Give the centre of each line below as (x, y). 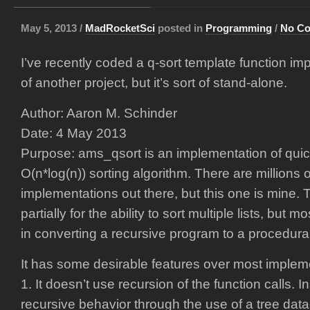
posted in (180, 28)
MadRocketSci (120, 28)
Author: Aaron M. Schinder (99, 113)
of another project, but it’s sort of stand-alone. (154, 83)
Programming (239, 28)
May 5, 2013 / (53, 28)
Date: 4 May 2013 (74, 133)
